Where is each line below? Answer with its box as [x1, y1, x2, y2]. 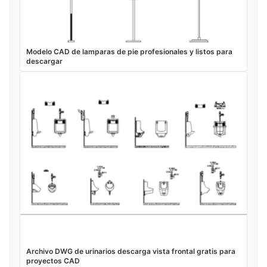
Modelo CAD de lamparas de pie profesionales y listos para [26, 47, 232, 57]
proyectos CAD [26, 256, 80, 266]
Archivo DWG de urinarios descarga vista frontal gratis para [26, 247, 235, 256]
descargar [26, 57, 63, 66]
